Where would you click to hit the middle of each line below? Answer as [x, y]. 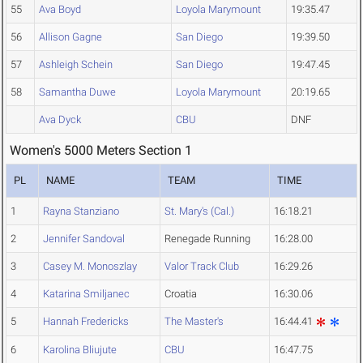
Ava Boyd [60, 10]
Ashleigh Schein [76, 65]
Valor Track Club [202, 267]
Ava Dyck [60, 120]
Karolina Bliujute [80, 350]
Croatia [181, 294]
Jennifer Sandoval [84, 239]
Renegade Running [207, 239]
